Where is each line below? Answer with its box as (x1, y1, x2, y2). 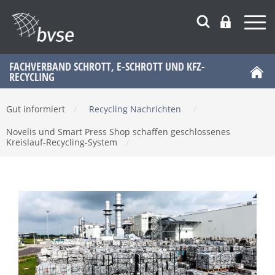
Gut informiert (6, 103, 68, 115)
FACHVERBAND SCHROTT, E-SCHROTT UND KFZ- (9, 59, 205, 74)
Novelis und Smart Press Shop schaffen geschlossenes (6, 125, 230, 137)
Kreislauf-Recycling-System (6, 136, 120, 148)
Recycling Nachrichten (89, 103, 181, 115)
